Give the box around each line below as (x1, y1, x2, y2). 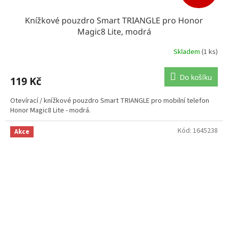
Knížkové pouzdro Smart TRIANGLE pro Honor (25, 14, 203, 26)
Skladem (174, 47, 202, 58)
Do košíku (180, 72, 212, 82)
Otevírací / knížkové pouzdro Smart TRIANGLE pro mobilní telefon (10, 95, 209, 106)
